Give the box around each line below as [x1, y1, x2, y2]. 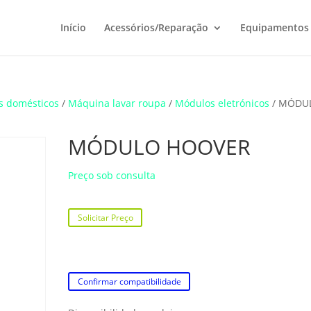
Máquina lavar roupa [68, 96, 167, 110]
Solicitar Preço [77, 212, 133, 224]
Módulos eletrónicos [175, 96, 270, 110]
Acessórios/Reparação [103, 21, 208, 34]
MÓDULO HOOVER [68, 133, 251, 161]
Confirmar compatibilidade [77, 276, 181, 288]
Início [60, 21, 86, 34]
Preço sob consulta [68, 169, 156, 182]
